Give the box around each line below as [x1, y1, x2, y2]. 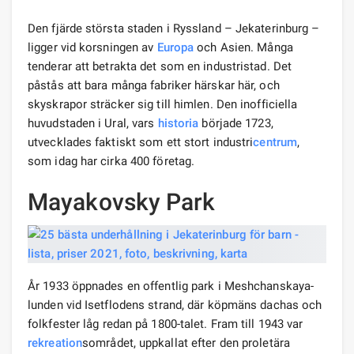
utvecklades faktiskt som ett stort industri [28, 134, 254, 149]
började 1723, [198, 115, 273, 130]
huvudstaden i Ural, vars [28, 115, 158, 130]
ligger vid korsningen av [28, 40, 157, 55]
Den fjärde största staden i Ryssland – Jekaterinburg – [28, 21, 320, 36]
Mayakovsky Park [28, 187, 216, 216]
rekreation [28, 335, 82, 350]
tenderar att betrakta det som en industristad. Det [28, 58, 292, 73]
